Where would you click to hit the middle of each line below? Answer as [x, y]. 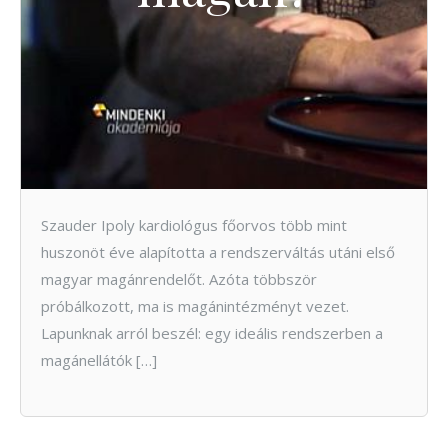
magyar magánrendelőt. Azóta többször [179, 278]
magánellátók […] [99, 359]
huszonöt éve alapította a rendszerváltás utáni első [218, 251]
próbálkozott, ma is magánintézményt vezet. [195, 305]
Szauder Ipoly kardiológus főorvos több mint [194, 224]
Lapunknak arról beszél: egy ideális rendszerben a [212, 332]
